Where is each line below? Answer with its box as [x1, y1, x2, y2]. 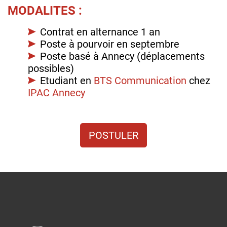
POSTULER [89, 129, 138, 141]
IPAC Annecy [28, 86, 85, 99]
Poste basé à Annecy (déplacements [40, 50, 205, 62]
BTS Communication [94, 74, 186, 87]
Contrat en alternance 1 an [40, 25, 160, 38]
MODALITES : [8, 3, 82, 18]
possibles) [28, 62, 74, 74]
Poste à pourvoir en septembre [40, 37, 179, 50]
